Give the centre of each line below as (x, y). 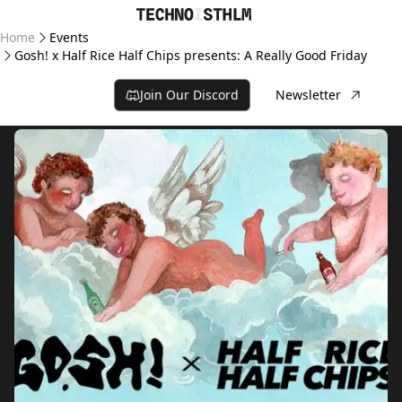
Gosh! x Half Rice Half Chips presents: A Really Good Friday (191, 55)
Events (69, 37)
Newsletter (308, 95)
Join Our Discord (189, 95)
